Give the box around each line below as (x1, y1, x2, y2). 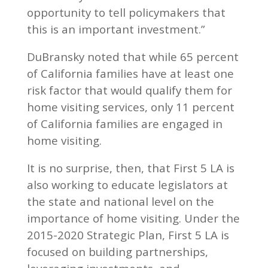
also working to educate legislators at (26, 176, 228, 192)
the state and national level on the (26, 193, 214, 209)
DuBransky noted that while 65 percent (26, 48, 239, 64)
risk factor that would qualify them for (26, 82, 232, 98)
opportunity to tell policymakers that (26, 4, 226, 20)
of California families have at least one (26, 65, 234, 81)
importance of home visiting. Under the (26, 210, 240, 226)
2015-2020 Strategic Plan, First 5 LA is (26, 227, 229, 242)
